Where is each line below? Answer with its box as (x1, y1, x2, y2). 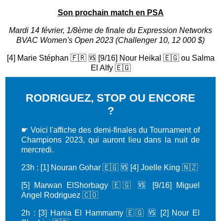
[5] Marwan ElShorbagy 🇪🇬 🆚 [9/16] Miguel (21, 181, 200, 190)
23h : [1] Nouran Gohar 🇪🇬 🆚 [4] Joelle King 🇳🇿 (21, 163, 198, 172)
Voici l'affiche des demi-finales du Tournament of (30, 126, 200, 135)
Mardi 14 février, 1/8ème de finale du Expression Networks (9, 26, 212, 35)
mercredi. (21, 146, 54, 154)
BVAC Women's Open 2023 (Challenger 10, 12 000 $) (16, 36, 205, 44)
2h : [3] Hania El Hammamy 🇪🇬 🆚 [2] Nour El (21, 209, 200, 218)
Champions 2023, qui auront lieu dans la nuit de (21, 136, 200, 145)
